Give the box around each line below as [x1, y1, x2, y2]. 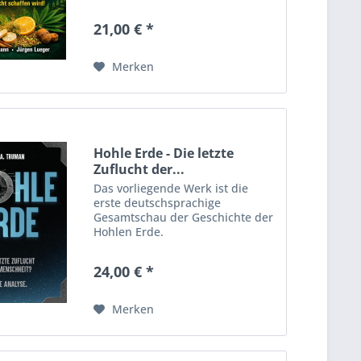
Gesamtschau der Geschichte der [93, 210, 274, 226]
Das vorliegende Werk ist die [93, 180, 249, 197]
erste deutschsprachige [93, 195, 222, 211]
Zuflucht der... [93, 160, 185, 179]
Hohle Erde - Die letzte [93, 144, 234, 163]
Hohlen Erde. [93, 224, 164, 240]
